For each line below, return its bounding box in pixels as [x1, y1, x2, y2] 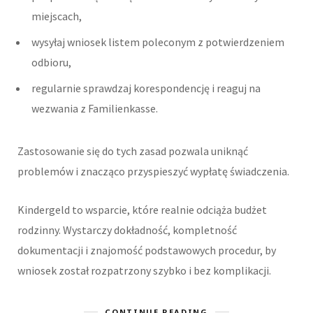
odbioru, [31, 55, 71, 70]
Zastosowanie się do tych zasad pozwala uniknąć [17, 144, 248, 159]
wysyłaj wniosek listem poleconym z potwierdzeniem [31, 35, 284, 50]
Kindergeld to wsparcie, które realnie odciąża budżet [17, 203, 267, 217]
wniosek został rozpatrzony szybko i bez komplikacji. [17, 263, 271, 278]
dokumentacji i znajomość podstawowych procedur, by [17, 243, 276, 258]
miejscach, [31, 9, 82, 24]
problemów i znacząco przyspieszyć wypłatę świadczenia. [17, 164, 289, 179]
